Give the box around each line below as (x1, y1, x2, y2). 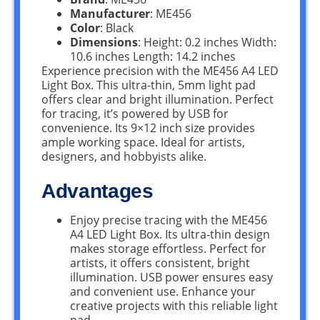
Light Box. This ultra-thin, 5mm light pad (41, 76, 256, 93)
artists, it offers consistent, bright (70, 254, 250, 271)
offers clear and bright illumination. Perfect (41, 91, 274, 107)
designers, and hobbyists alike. (41, 148, 206, 164)
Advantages (41, 179, 154, 202)
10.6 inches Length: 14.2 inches (70, 48, 236, 64)
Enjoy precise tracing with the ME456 (70, 211, 267, 228)
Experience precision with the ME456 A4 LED (41, 62, 279, 79)
